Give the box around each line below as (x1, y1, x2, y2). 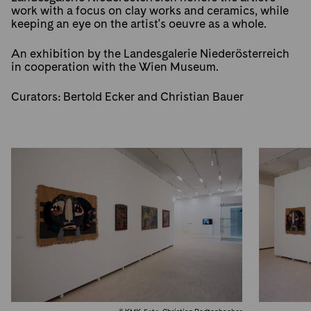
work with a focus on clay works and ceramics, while (11, 4, 289, 18)
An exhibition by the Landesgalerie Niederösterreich (11, 47, 290, 61)
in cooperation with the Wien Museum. (11, 60, 219, 74)
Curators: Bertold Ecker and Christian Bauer (11, 90, 244, 104)
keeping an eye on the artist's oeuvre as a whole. (11, 17, 267, 31)
